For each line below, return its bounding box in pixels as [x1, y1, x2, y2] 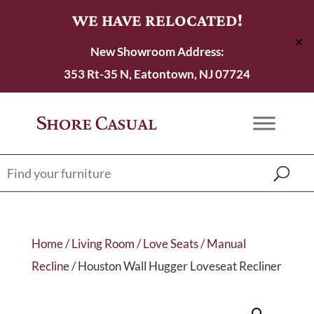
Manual [206, 236, 246, 251]
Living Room [71, 236, 135, 251]
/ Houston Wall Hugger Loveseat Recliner [69, 259, 282, 273]
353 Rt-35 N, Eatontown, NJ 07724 [64, 67, 250, 81]
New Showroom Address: [90, 44, 224, 59]
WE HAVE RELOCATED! [71, 11, 243, 29]
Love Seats [142, 236, 198, 251]
